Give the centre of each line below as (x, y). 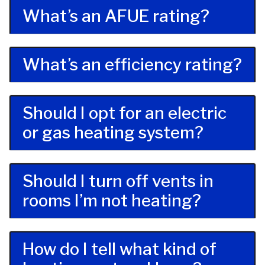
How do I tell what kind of (119, 249)
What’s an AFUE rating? (116, 16)
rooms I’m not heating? (112, 201)
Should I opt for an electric (125, 113)
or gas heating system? (113, 133)
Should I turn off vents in (118, 181)
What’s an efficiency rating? (132, 65)
